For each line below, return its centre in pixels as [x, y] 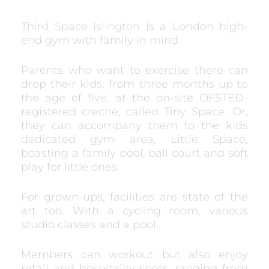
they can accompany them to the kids [134, 125]
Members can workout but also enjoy [134, 255]
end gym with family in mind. [101, 40]
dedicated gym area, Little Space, [134, 139]
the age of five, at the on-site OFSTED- [134, 98]
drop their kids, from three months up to [134, 84]
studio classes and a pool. [90, 225]
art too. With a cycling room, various [134, 211]
